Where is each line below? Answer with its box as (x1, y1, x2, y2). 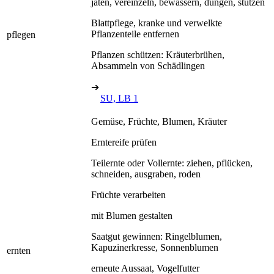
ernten (7, 245, 31, 256)
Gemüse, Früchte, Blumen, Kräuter (91, 116, 227, 127)
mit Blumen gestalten (91, 210, 172, 221)
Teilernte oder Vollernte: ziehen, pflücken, (91, 157, 253, 168)
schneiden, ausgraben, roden (91, 168, 201, 179)
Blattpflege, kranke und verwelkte (91, 17, 222, 28)
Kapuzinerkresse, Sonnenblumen (91, 242, 218, 253)
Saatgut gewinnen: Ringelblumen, (91, 231, 222, 242)
